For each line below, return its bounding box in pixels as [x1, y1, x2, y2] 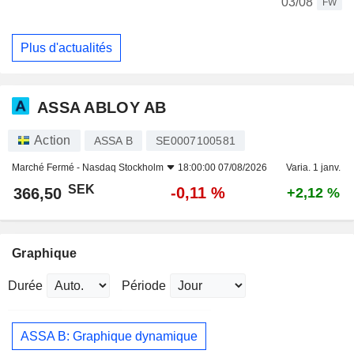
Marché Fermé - [12, 162, 82, 174]
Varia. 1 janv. [285, 162, 341, 174]
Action [34, 134, 71, 148]
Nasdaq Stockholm [82, 162, 164, 174]
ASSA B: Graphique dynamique [21, 329, 198, 343]
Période [122, 279, 166, 293]
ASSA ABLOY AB [37, 98, 167, 116]
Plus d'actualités [21, 40, 112, 55]
